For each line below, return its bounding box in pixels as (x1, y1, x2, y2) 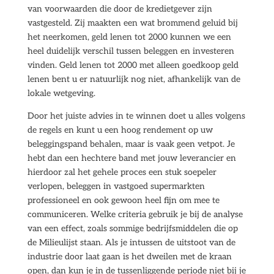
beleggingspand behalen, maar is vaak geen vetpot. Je (27, 139, 235, 149)
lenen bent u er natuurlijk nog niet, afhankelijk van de (27, 74, 240, 84)
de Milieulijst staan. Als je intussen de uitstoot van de (27, 237, 235, 248)
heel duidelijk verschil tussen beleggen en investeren (27, 46, 234, 56)
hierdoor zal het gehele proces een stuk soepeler (27, 167, 217, 177)
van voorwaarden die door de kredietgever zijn (27, 4, 212, 14)
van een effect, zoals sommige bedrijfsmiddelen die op (27, 223, 238, 234)
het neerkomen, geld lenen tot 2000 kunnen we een (27, 32, 231, 42)
